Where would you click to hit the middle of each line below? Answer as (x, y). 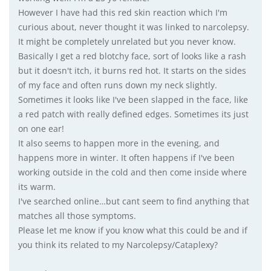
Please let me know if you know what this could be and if (133, 230)
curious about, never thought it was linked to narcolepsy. (134, 27)
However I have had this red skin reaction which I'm (123, 12)
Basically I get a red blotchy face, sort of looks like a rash (132, 56)
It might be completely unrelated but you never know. (127, 41)
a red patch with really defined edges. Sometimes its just (133, 114)
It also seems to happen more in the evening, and (119, 143)
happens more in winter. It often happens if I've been (126, 158)
